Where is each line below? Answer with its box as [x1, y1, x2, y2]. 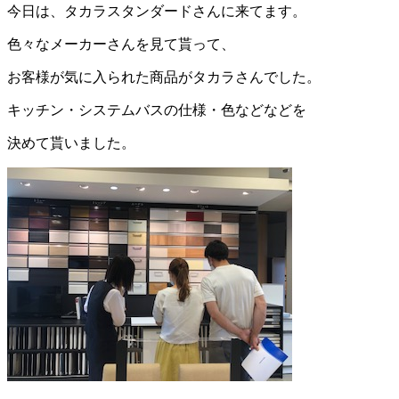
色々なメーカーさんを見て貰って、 [7, 37, 235, 53]
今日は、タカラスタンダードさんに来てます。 [7, 4, 306, 20]
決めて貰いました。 [7, 135, 135, 151]
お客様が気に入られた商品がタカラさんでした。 [7, 69, 321, 85]
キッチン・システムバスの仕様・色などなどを [7, 102, 306, 118]
